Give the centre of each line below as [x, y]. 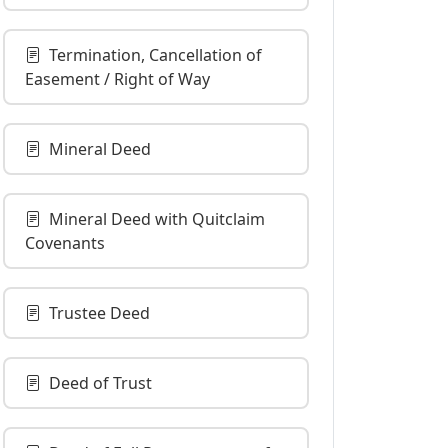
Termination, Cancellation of [155, 55]
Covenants [65, 243]
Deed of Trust [100, 383]
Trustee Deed [99, 313]
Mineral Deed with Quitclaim [157, 219]
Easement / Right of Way [117, 79]
